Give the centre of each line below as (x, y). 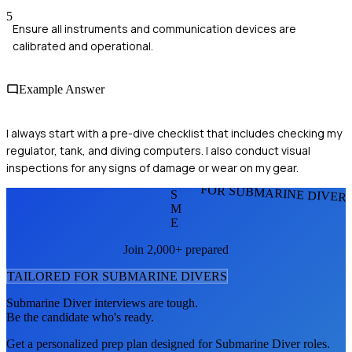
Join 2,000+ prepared (176, 249)
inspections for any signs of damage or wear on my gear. (152, 167)
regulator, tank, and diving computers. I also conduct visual (158, 150)
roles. (315, 343)
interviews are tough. (145, 302)
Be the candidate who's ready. (80, 317)
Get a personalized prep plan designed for (111, 343)
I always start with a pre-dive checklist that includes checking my (174, 133)
